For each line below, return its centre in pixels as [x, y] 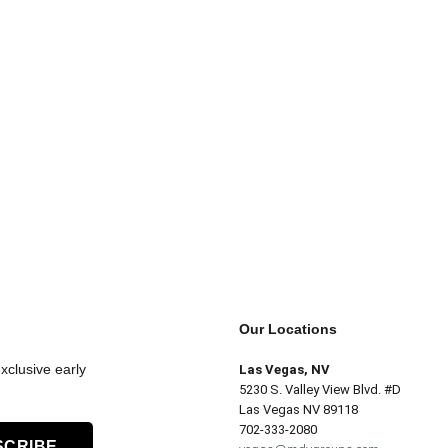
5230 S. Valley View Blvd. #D [320, 390]
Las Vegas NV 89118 [298, 410]
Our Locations [288, 329]
